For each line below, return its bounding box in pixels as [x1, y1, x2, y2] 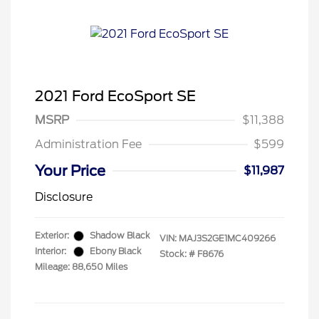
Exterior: [35, 230, 69, 241]
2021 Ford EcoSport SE [35, 88, 196, 105]
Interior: [35, 246, 66, 256]
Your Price [35, 162, 105, 179]
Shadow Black [90, 230, 150, 241]
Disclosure [35, 190, 93, 204]
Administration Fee [35, 137, 142, 151]
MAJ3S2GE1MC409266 [179, 233, 276, 244]
